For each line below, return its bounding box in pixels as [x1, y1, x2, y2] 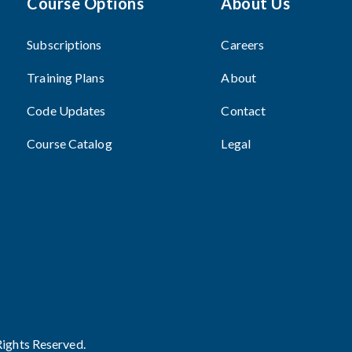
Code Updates [27, 102, 106, 118]
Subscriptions [27, 36, 102, 52]
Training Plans [27, 69, 104, 85]
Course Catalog [27, 135, 112, 151]
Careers [221, 36, 265, 52]
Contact [221, 102, 266, 118]
